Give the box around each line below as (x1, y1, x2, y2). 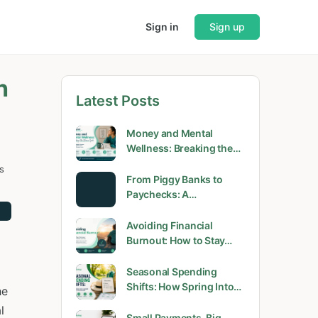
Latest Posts (76, 92, 160, 109)
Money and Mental (126, 127, 214, 139)
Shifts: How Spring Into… (126, 280, 242, 292)
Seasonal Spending (126, 265, 217, 278)
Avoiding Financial (126, 219, 213, 231)
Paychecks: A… (126, 188, 197, 200)
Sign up (209, 21, 245, 33)
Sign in (146, 21, 179, 33)
